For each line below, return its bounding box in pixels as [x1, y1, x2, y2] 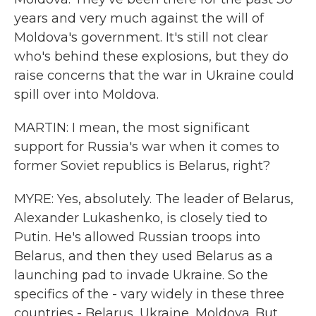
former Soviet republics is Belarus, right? [14, 158, 270, 174]
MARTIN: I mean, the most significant [14, 120, 250, 135]
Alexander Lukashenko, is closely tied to [14, 210, 267, 226]
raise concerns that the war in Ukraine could [14, 68, 294, 83]
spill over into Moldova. [14, 87, 159, 102]
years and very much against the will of [14, 11, 264, 26]
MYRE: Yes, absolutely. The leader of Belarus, [14, 191, 293, 207]
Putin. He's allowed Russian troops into [14, 229, 260, 245]
